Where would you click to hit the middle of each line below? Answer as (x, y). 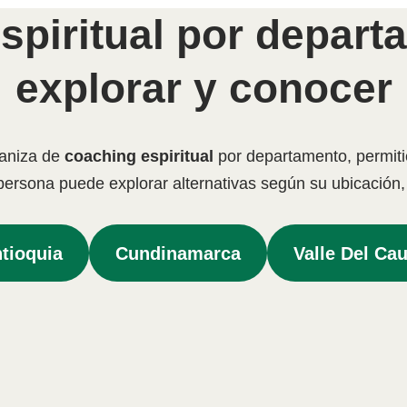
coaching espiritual (139, 157)
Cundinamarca (178, 253)
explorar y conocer (203, 89)
